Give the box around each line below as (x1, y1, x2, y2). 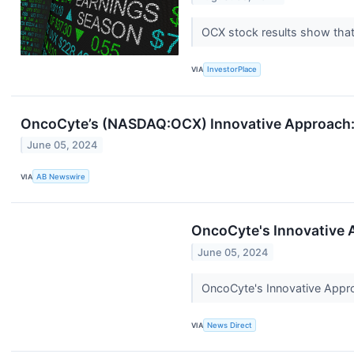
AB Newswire (36, 171, 86, 181)
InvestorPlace (207, 65, 258, 74)
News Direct (207, 321, 253, 330)
